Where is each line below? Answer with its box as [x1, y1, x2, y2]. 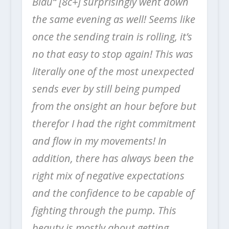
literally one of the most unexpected [32, 64, 194, 78]
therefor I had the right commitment [32, 116, 196, 130]
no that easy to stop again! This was [32, 47, 193, 61]
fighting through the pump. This [32, 203, 176, 217]
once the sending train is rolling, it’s [32, 29, 192, 43]
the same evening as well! [32, 12, 146, 26]
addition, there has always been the [32, 151, 194, 165]
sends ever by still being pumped [32, 81, 180, 96]
